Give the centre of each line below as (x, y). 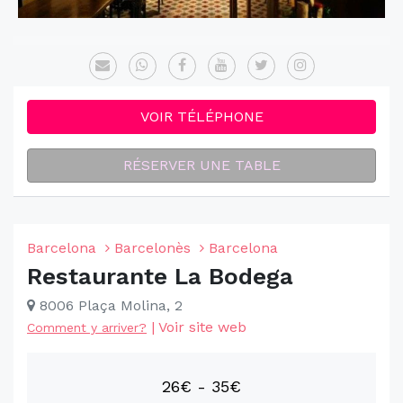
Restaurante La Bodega (160, 276)
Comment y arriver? (87, 327)
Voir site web (202, 327)
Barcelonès (152, 248)
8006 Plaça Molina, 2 (109, 305)
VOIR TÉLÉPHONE (201, 116)
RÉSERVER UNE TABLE (201, 165)
